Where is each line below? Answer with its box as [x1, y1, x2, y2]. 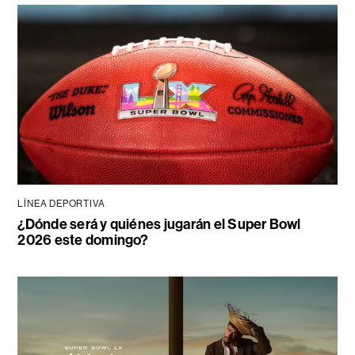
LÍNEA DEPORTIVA [17, 197, 105, 209]
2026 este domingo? [17, 231, 149, 249]
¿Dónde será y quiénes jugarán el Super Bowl [17, 215, 301, 233]
